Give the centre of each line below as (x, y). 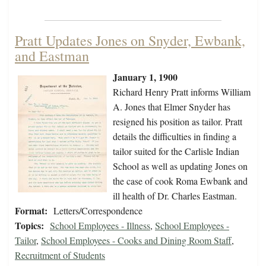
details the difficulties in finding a (175, 137)
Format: (31, 211)
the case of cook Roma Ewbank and (180, 181)
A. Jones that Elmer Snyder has (172, 107)
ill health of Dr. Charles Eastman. (175, 196)
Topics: (29, 226)
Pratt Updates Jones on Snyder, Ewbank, (130, 41)
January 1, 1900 (145, 77)
